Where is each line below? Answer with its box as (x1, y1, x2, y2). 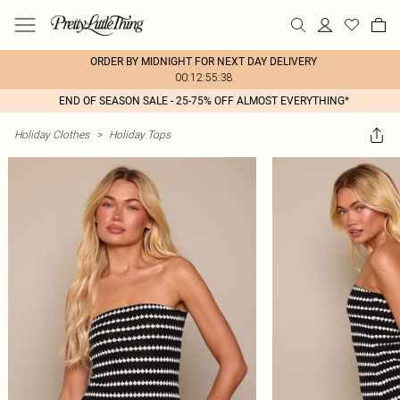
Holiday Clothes (14, 128, 89, 141)
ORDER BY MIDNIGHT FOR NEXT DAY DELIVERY (90, 55, 317, 68)
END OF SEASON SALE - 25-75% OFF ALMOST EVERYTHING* (58, 95, 349, 107)
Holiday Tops (109, 128, 171, 141)
